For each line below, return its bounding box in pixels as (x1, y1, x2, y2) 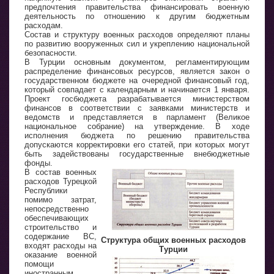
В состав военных (24, 168, 97, 177)
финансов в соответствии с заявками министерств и (24, 103, 250, 113)
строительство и (24, 223, 97, 232)
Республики (24, 186, 67, 195)
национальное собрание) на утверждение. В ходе (24, 122, 250, 131)
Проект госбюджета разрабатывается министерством (24, 94, 250, 103)
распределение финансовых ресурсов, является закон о (24, 67, 250, 76)
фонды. (24, 158, 53, 168)
